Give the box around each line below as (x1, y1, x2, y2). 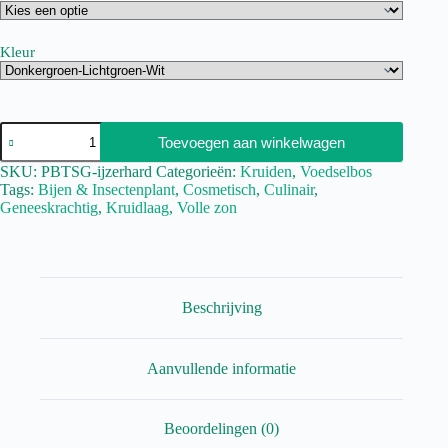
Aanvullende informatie (147, 359, 297, 377)
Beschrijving (181, 299, 262, 317)
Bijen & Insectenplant (38, 181, 175, 199)
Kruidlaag (106, 199, 169, 217)
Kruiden (240, 163, 292, 181)
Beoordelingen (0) (164, 420, 280, 438)
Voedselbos (300, 163, 372, 181)
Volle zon (177, 199, 237, 217)
